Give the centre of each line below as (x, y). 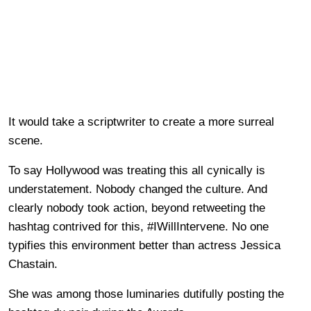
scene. (26, 140)
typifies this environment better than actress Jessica (144, 245)
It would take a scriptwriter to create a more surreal (141, 121)
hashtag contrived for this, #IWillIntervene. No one (138, 226)
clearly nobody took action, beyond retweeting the (137, 208)
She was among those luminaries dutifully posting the (146, 294)
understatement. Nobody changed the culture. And (138, 189)
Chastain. (33, 264)
